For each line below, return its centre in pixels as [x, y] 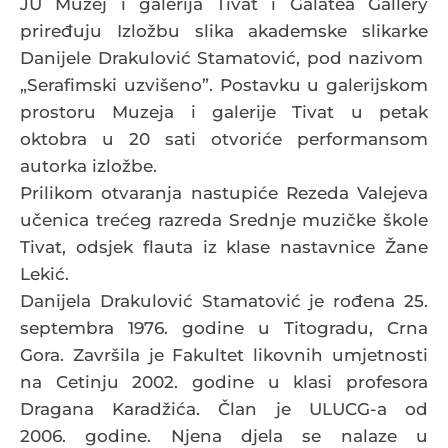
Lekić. [44, 273]
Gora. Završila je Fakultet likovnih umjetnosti [224, 354]
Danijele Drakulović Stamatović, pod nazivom [224, 57]
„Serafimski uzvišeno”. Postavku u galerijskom [224, 84]
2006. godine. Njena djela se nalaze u [224, 435]
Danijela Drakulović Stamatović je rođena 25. [224, 300]
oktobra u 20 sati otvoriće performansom [224, 138]
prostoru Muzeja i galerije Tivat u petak [224, 111]
